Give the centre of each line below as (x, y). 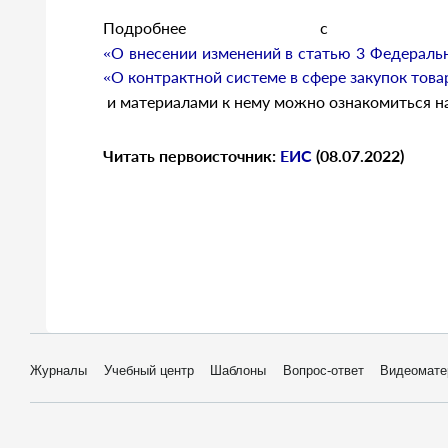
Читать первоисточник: (191, 155)
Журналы (58, 370)
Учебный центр (148, 370)
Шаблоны (238, 370)
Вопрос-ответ (323, 370)
